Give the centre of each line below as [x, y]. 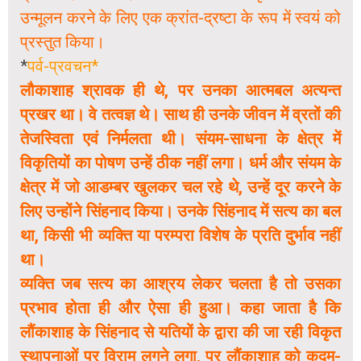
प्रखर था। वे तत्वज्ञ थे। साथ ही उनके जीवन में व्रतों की [180, 115]
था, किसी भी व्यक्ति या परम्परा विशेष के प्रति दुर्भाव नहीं [180, 236]
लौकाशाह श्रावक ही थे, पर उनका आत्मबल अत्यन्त [180, 91]
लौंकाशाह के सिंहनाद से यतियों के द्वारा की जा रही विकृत [180, 332]
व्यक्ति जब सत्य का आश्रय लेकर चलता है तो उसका [180, 284]
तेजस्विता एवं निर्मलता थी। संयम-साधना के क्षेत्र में [180, 139]
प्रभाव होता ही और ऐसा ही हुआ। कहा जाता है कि [180, 308]
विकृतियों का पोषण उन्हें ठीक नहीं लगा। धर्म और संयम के [180, 163]
